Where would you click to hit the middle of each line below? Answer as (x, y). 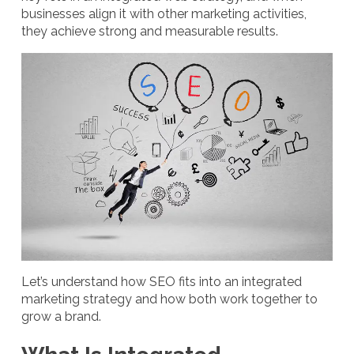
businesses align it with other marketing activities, (164, 14)
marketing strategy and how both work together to (169, 299)
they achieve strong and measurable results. (150, 31)
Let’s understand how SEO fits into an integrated (162, 281)
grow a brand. (61, 316)
